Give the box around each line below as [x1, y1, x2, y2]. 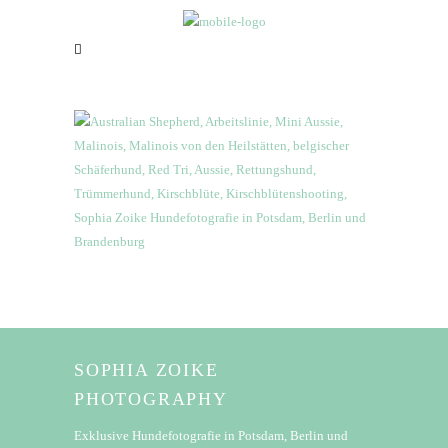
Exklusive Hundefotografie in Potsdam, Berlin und [74, 427, 348, 443]
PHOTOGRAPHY [74, 388, 228, 409]
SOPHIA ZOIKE [74, 359, 219, 380]
